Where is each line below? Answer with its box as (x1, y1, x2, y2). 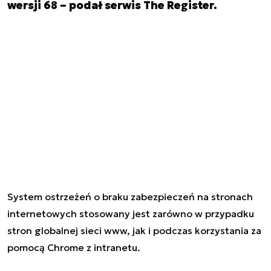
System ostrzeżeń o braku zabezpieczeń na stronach (7, 190, 253, 203)
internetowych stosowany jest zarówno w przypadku (7, 207, 254, 220)
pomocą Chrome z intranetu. (7, 241, 140, 253)
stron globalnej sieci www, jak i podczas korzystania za (7, 224, 261, 237)
